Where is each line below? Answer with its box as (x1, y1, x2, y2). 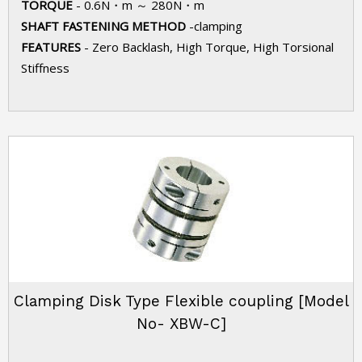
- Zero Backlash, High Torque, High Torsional (84, 39, 334, 55)
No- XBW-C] (136, 314, 226, 333)
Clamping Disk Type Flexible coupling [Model (13, 292, 349, 310)
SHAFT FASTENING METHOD (21, 18, 189, 34)
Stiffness (21, 60, 69, 76)
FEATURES (21, 39, 84, 55)
